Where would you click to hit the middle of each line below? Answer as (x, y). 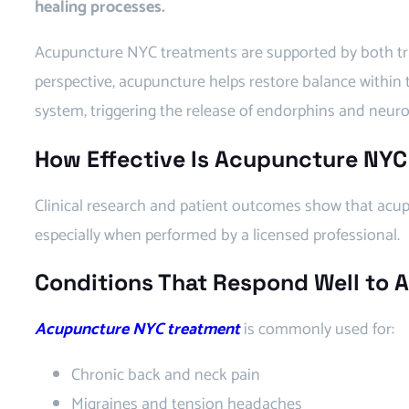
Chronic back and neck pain (166, 375)
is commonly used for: (317, 330)
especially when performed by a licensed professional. (217, 235)
